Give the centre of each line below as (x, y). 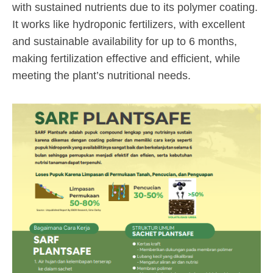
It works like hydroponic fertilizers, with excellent (129, 24)
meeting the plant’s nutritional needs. (101, 75)
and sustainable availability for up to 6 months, (125, 41)
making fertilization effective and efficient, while (126, 58)
